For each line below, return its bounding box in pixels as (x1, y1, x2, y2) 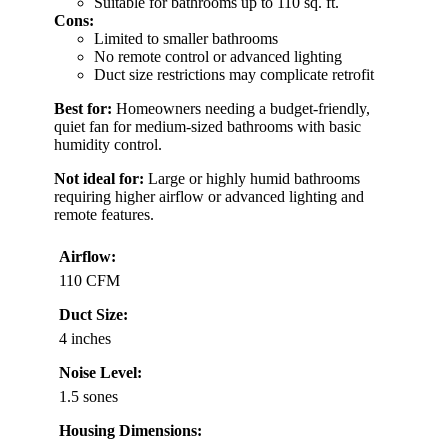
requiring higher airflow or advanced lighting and (54, 188, 364, 206)
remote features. (54, 206, 154, 224)
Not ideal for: (54, 170, 144, 188)
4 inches (59, 330, 111, 348)
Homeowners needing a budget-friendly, (112, 100, 370, 118)
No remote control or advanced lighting (94, 48, 342, 66)
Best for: (54, 100, 112, 118)
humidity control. (54, 136, 162, 154)
